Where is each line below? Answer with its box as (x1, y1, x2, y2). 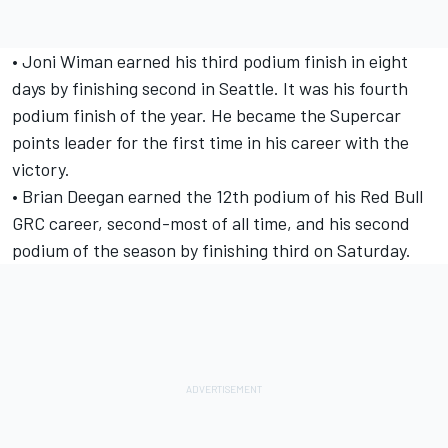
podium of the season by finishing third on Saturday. (12, 239, 411, 262)
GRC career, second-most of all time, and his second (12, 212, 410, 235)
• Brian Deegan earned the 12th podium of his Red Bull (12, 185, 423, 208)
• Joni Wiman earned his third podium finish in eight (12, 50, 408, 73)
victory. (12, 158, 70, 181)
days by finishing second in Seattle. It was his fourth (12, 77, 408, 100)
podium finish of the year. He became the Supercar (12, 104, 401, 127)
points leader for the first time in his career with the (12, 131, 409, 154)
